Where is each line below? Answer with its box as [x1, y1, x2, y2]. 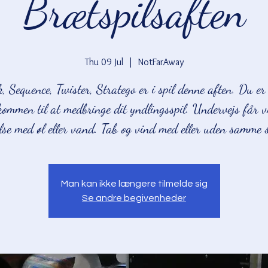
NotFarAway [138, 56, 184, 68]
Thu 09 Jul [84, 56, 123, 68]
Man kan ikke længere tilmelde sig [60, 178, 208, 188]
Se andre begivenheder [82, 193, 186, 203]
